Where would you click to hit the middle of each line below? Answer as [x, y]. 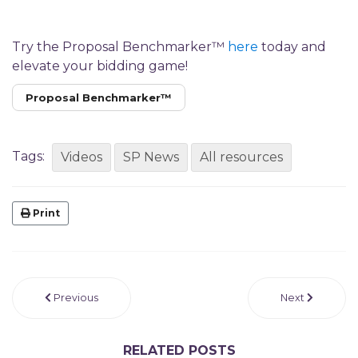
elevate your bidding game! [100, 66]
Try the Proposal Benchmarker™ [118, 46]
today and [292, 46]
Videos [82, 157]
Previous [76, 297]
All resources [241, 157]
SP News [151, 157]
